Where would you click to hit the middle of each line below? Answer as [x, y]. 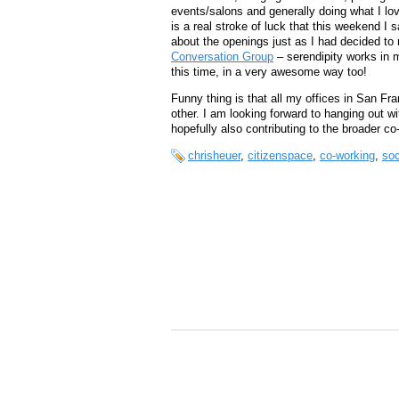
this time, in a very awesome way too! [269, 72]
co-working [347, 155]
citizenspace [280, 155]
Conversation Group [222, 57]
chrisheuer [214, 155]
